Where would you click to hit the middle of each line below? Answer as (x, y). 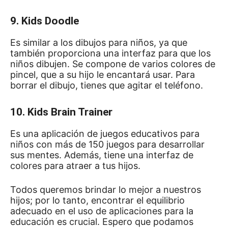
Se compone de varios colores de (144, 64)
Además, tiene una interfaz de (129, 155)
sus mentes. (37, 155)
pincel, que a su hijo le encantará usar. (93, 75)
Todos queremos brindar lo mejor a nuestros (106, 190)
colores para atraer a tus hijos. (77, 166)
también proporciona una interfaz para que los (110, 53)
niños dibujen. (41, 64)
